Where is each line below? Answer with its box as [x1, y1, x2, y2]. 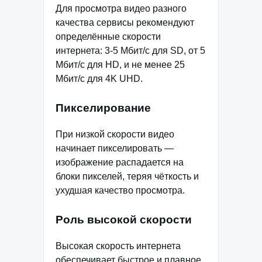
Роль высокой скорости [56, 213, 192, 226]
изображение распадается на [56, 157, 184, 168]
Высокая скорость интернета [56, 240, 181, 251]
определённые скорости [56, 32, 161, 42]
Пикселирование [56, 102, 151, 115]
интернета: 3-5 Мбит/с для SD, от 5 [56, 46, 205, 56]
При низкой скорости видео [56, 129, 174, 140]
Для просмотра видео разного [56, 4, 187, 14]
